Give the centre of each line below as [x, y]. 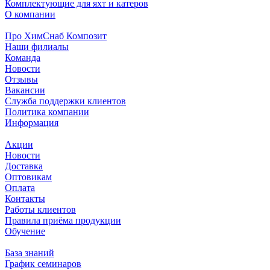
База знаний [30, 253]
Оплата [20, 187]
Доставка [24, 166]
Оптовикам [28, 177]
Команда [23, 57]
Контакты [25, 198]
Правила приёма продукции [63, 220]
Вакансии [25, 90]
